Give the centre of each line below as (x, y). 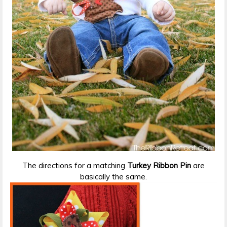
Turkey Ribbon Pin (160, 165)
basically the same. (113, 176)
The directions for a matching (75, 165)
